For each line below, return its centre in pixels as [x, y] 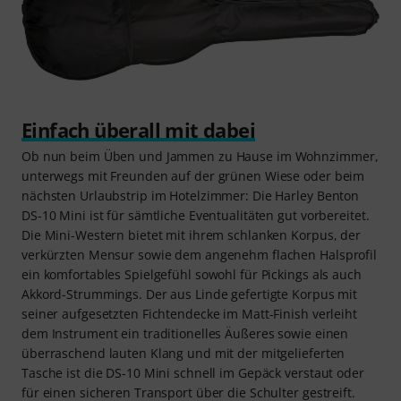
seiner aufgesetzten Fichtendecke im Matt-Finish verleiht [189, 313]
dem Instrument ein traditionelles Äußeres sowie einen [185, 333]
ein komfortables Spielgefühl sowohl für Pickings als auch [192, 274]
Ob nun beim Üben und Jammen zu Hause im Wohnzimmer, [200, 156]
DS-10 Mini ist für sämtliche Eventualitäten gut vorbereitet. [196, 215]
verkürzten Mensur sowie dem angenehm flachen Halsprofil [199, 254]
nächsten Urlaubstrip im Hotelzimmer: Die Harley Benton [191, 195]
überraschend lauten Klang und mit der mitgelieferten [183, 353]
